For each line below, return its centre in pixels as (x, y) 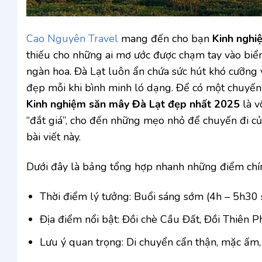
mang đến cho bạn (165, 38)
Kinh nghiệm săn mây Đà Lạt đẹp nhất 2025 (133, 104)
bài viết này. (54, 137)
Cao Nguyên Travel (72, 38)
